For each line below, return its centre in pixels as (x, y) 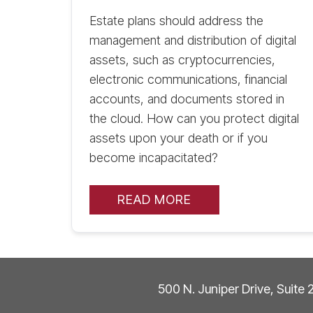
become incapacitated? (154, 158)
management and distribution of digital (193, 41)
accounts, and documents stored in (187, 99)
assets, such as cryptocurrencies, (182, 60)
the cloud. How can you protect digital (194, 119)
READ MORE (154, 200)
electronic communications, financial (188, 80)
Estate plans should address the (176, 21)
